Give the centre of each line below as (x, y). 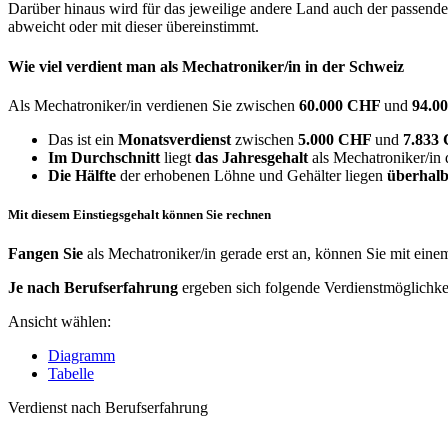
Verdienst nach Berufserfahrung (108, 408)
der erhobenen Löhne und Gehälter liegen (251, 175)
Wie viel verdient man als (95, 66)
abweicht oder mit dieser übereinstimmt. (133, 27)
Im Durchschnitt (104, 157)
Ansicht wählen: (59, 322)
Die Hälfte (82, 175)
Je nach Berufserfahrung (93, 288)
